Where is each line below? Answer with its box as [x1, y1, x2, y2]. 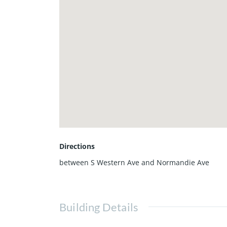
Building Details [59, 200, 139, 214]
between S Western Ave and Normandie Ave [59, 157, 209, 167]
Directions [59, 141, 95, 151]
